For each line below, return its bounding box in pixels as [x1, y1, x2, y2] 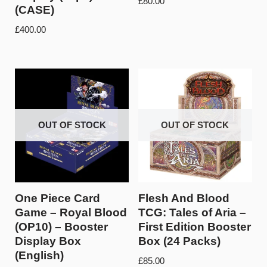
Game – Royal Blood [15, 206, 127, 219]
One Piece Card [15, 191, 100, 204]
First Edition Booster [138, 220, 251, 233]
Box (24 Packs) [138, 234, 221, 247]
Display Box [15, 234, 81, 247]
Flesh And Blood [138, 191, 229, 204]
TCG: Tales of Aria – [138, 206, 246, 219]
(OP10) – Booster [15, 220, 108, 233]
